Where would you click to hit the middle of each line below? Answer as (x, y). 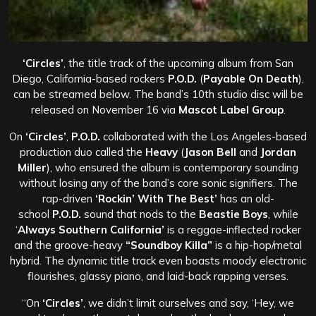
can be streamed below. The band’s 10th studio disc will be (158, 94)
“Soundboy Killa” (169, 245)
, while (283, 214)
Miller (32, 167)
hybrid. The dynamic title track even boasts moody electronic (158, 260)
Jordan (278, 152)
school (35, 214)
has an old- (245, 198)
